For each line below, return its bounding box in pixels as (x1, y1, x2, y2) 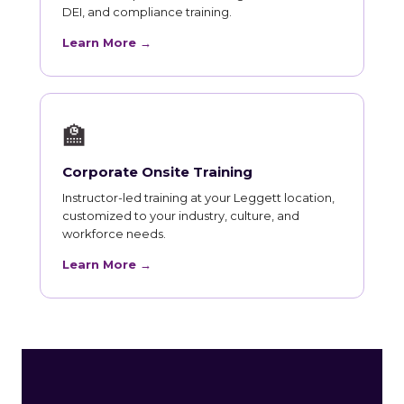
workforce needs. (62, 225, 166, 241)
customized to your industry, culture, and (62, 207, 299, 223)
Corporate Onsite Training (62, 162, 252, 180)
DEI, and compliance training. (62, 4, 232, 19)
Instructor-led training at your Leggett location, (62, 189, 335, 205)
